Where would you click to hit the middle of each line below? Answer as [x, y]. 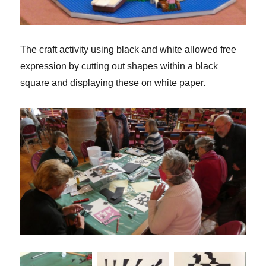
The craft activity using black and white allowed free [129, 49]
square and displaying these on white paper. [113, 83]
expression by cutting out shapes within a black [119, 66]
